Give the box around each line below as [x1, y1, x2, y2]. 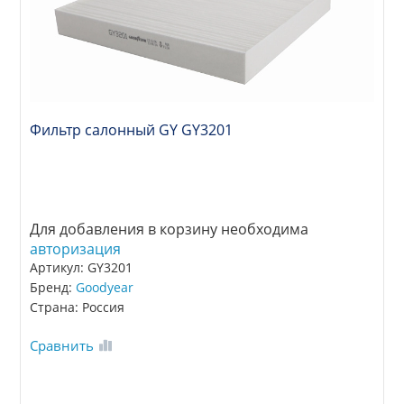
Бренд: [30, 278, 77, 296]
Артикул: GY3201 [30, 258, 133, 276]
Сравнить [30, 335, 95, 354]
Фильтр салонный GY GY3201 [30, 119, 234, 140]
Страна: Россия [30, 298, 125, 316]
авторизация [30, 238, 122, 259]
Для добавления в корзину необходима [30, 218, 309, 239]
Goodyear [76, 278, 134, 296]
